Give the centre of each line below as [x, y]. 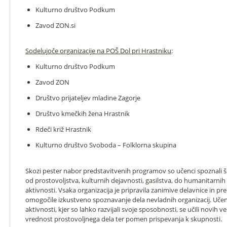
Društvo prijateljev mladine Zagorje [88, 98]
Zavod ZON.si [55, 25]
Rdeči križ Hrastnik [63, 129]
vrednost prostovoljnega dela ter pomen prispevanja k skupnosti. [124, 219]
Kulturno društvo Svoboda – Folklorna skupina [106, 145]
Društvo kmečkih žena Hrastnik [82, 113]
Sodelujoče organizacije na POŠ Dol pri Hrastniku [98, 51]
